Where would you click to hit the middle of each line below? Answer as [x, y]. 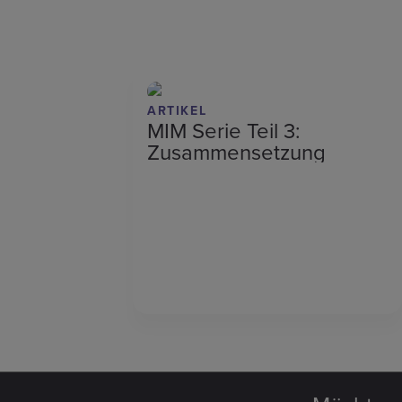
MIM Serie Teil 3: [224, 131]
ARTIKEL [177, 111]
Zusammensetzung [236, 152]
